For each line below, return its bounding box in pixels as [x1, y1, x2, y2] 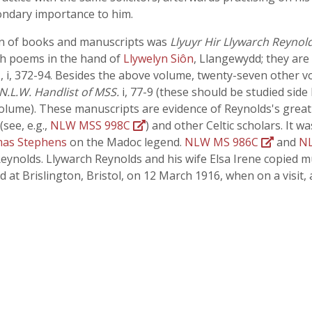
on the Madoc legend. [70, 134, 185, 150]
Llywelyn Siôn [123, 51, 194, 66]
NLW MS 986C [185, 134, 261, 150]
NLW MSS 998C [50, 118, 133, 133]
